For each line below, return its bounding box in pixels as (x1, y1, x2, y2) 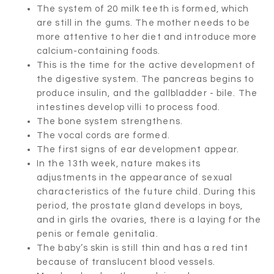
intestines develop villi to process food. (37, 102, 221, 112)
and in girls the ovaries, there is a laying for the (37, 215, 262, 224)
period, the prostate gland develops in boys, (37, 201, 243, 210)
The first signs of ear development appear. (37, 144, 240, 154)
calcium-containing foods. (37, 46, 161, 56)
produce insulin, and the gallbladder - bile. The (37, 88, 257, 98)
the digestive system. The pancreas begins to (37, 74, 254, 84)
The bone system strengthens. (37, 116, 183, 126)
